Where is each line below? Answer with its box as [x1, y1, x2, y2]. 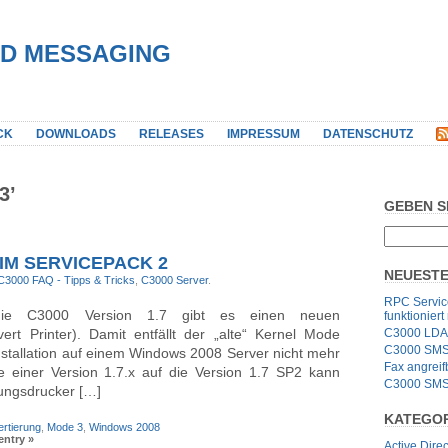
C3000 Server [141, 273, 208, 286]
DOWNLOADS [36, 127, 116, 141]
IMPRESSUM [227, 127, 300, 141]
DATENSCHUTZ [323, 127, 413, 141]
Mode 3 [47, 420, 83, 433]
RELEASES [139, 127, 204, 141]
